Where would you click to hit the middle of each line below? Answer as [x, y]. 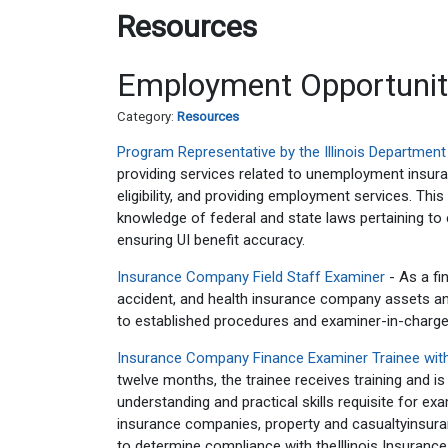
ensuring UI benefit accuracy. [211, 240]
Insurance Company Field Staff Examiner [251, 277]
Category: [147, 116]
